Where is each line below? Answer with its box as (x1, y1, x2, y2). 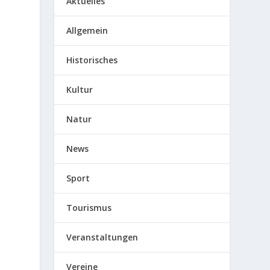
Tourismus (66, 201, 112, 213)
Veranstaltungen (66, 231, 139, 243)
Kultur (66, 83, 93, 95)
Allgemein (66, 24, 108, 36)
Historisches (66, 54, 118, 66)
